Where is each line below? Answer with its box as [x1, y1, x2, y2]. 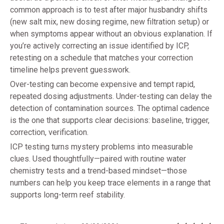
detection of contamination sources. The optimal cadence [10, 103, 209, 113]
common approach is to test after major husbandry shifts [10, 5, 207, 15]
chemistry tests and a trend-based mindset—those [10, 166, 187, 176]
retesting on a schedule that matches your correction [10, 53, 193, 63]
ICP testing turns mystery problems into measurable [10, 142, 193, 152]
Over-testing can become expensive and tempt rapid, [10, 79, 195, 89]
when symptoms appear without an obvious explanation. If [10, 29, 212, 39]
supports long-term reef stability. [10, 190, 125, 200]
